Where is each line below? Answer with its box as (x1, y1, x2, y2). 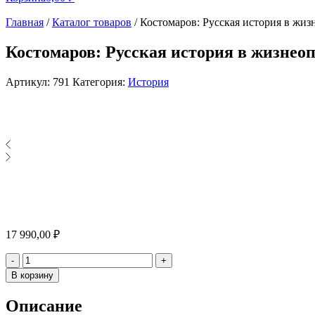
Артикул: (6, 75, 53, 88)
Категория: (72, 75, 128, 88)
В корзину (11, 269, 53, 281)
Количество (22, 252, 78, 264)
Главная (6, 16, 44, 28)
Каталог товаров (52, 16, 131, 28)
